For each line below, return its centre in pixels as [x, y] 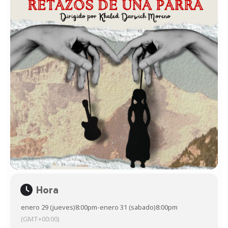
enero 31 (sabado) [128, 207]
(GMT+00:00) [40, 219]
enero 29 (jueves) [48, 207]
